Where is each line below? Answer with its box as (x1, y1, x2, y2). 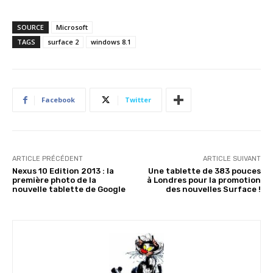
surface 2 (48, 37, 79, 46)
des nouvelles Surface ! (165, 184, 261, 194)
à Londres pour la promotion (146, 175, 261, 185)
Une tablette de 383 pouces (147, 166, 261, 175)
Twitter (125, 94, 151, 104)
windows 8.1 (91, 37, 131, 46)
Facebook (41, 94, 75, 104)
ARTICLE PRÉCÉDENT (12, 154, 83, 163)
